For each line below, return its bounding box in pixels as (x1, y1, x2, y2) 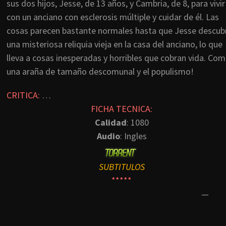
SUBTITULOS (98, 161, 145, 173)
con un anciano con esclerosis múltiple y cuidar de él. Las (7, 11, 219, 23)
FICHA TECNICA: (91, 103, 152, 115)
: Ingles (120, 130, 147, 142)
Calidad (94, 117, 127, 129)
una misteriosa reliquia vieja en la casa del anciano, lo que (7, 38, 222, 50)
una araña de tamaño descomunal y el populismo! (7, 66, 194, 78)
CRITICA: (7, 89, 40, 101)
